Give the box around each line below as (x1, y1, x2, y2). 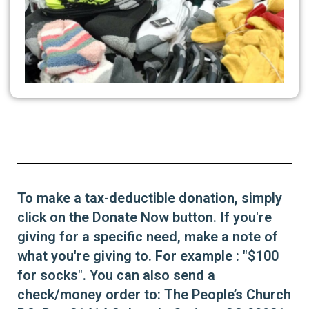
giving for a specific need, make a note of (17, 228, 278, 246)
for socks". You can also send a (17, 267, 215, 284)
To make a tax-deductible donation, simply (17, 190, 282, 207)
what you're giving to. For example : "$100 (17, 248, 279, 265)
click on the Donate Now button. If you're (17, 209, 272, 226)
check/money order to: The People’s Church (17, 286, 291, 303)
